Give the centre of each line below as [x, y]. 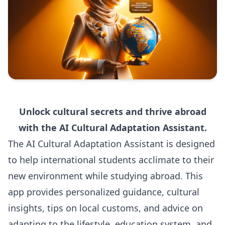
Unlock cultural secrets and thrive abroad [113, 111]
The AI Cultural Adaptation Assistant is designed [111, 144]
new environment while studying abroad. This [105, 176]
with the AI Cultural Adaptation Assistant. [113, 128]
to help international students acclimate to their [111, 160]
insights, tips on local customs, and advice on [105, 208]
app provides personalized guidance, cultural [104, 192]
